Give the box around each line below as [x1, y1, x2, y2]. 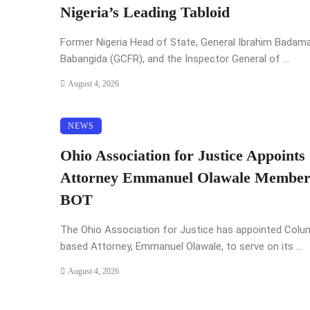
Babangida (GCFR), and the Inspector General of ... [60, 53, 289, 66]
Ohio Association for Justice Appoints [60, 147, 305, 165]
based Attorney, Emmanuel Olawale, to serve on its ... [60, 240, 302, 253]
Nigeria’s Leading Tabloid [60, 4, 230, 21]
